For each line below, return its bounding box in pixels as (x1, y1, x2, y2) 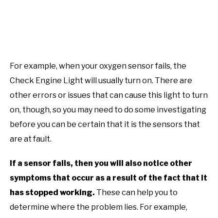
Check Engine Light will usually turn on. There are (10, 76, 192, 86)
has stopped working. (10, 188, 95, 198)
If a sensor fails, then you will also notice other (10, 159, 192, 168)
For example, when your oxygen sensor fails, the (10, 61, 186, 71)
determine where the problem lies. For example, (10, 202, 187, 212)
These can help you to (95, 188, 178, 198)
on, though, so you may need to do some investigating (10, 105, 206, 115)
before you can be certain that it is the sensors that (10, 120, 200, 129)
